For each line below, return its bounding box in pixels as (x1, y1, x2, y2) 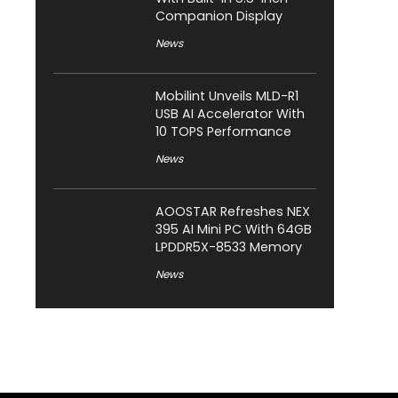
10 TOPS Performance (155, 123, 291, 141)
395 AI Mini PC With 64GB (155, 220, 312, 239)
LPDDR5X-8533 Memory (155, 238, 302, 257)
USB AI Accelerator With (155, 105, 305, 123)
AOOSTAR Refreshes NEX (155, 203, 310, 221)
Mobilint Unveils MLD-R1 (155, 87, 298, 106)
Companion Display (155, 7, 283, 26)
